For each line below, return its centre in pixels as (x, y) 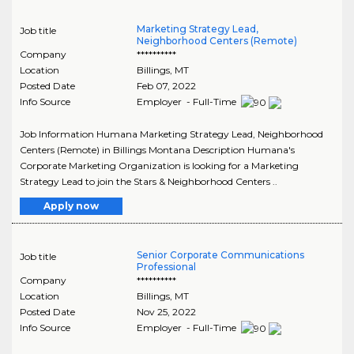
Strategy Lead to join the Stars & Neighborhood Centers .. (149, 182)
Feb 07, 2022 (166, 86)
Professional (166, 267)
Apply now (71, 206)
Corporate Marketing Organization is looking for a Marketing (159, 166)
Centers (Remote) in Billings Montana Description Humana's (157, 150)
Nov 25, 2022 (166, 312)
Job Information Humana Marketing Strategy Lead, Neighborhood (171, 134)
